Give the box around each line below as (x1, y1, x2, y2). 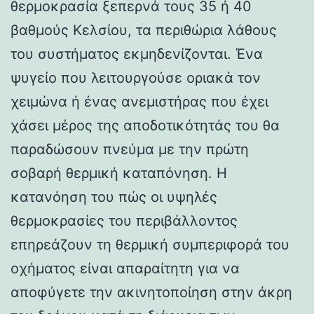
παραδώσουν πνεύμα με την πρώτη (11, 140, 249, 158)
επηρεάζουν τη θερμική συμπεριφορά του (11, 235, 289, 253)
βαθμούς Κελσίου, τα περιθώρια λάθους (11, 21, 277, 39)
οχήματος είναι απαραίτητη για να (11, 259, 240, 277)
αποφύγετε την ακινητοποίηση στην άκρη (11, 283, 292, 301)
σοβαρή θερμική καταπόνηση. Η (11, 164, 227, 182)
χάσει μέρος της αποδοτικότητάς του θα (11, 116, 280, 134)
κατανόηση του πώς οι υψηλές (11, 188, 217, 205)
